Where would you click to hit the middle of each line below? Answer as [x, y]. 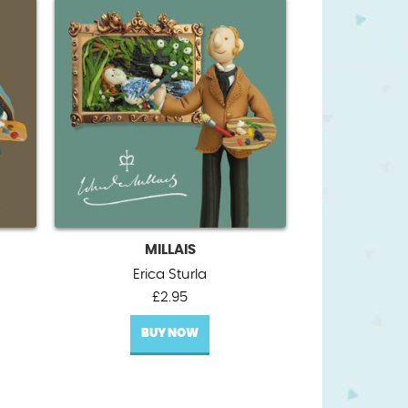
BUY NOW [170, 333]
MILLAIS [170, 250]
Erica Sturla [170, 274]
